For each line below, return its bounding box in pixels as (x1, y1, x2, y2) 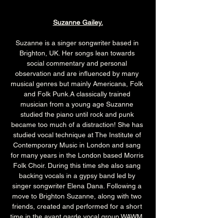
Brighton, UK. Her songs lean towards (19, 49, 137, 57)
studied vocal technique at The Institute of (13, 131, 143, 139)
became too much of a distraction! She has (11, 121, 145, 129)
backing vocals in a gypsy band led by (18, 172, 137, 180)
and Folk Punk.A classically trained (23, 90, 132, 98)
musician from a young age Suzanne (20, 100, 135, 109)
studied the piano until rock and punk (20, 110, 136, 119)
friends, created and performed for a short (12, 202, 144, 211)
